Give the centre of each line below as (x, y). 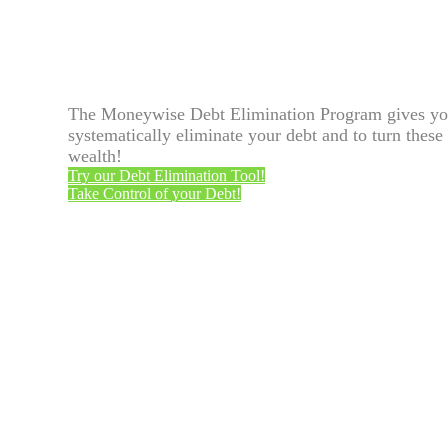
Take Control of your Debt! (154, 194)
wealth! (95, 156)
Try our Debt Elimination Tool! (166, 176)
